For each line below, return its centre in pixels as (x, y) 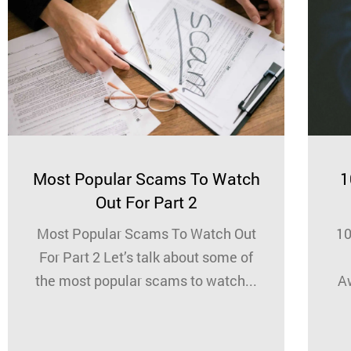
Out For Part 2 (146, 202)
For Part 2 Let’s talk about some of (146, 257)
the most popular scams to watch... (146, 280)
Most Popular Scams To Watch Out (146, 233)
